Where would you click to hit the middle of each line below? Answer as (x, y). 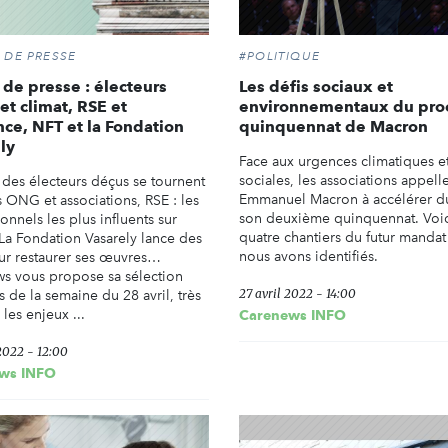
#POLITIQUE (279, 56)
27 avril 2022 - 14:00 (297, 294)
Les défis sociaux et (316, 87)
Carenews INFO (292, 315)
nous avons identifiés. (308, 257)
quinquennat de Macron (333, 127)
